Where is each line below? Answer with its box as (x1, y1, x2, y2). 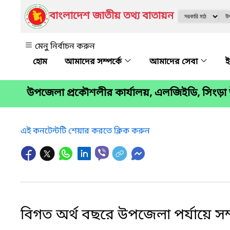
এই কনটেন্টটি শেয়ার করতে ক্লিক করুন (21, 125, 150, 137)
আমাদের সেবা (149, 56, 200, 68)
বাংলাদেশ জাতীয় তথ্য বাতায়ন (49, 10, 174, 23)
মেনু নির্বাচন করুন (35, 41, 95, 52)
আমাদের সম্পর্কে (65, 56, 124, 68)
